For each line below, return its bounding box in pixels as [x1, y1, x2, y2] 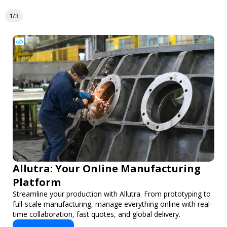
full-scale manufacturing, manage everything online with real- [13, 199, 212, 209]
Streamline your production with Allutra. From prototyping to [13, 189, 211, 199]
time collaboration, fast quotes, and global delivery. [13, 209, 180, 219]
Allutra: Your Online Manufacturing [13, 162, 201, 176]
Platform [13, 175, 61, 190]
